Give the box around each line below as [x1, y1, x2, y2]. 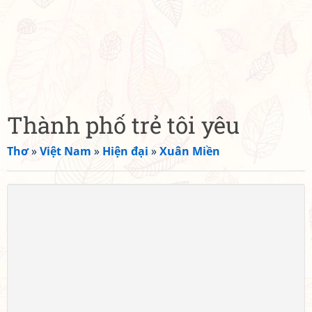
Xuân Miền [159, 143, 220, 159]
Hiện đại [102, 143, 148, 159]
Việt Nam [40, 143, 91, 159]
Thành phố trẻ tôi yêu [7, 109, 240, 140]
